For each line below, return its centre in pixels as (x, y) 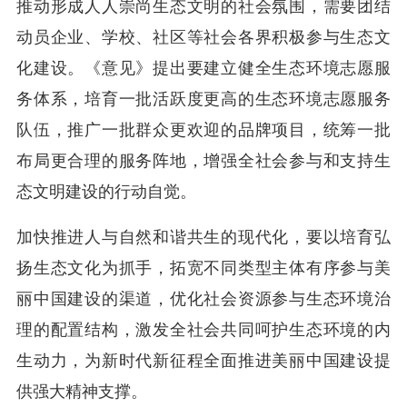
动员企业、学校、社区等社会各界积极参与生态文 (203, 37)
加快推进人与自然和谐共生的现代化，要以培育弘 (203, 237)
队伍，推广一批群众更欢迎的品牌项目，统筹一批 (203, 130)
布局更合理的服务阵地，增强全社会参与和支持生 (203, 161)
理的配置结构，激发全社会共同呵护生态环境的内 (203, 330)
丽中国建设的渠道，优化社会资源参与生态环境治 (203, 299)
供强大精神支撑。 (82, 392)
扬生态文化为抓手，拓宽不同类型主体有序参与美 (203, 268)
